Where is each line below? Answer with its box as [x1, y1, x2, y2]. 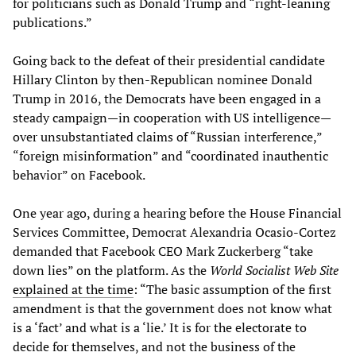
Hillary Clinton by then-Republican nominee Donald [13, 71, 312, 89]
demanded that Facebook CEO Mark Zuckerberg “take [13, 242, 313, 261]
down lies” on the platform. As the [13, 261, 210, 280]
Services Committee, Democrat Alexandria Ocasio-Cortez [13, 223, 336, 242]
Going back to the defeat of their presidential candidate [13, 52, 325, 70]
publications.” [13, 14, 92, 32]
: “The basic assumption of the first [133, 281, 331, 299]
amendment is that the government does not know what [13, 300, 332, 318]
